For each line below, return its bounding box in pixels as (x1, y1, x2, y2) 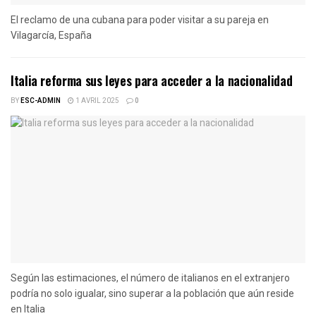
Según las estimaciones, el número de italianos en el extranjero (11, 272, 290, 284)
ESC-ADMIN (20, 95, 61, 106)
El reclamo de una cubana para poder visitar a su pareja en (11, 13, 269, 25)
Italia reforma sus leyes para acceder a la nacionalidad (11, 71, 293, 90)
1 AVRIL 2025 (74, 95, 119, 106)
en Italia (11, 303, 45, 315)
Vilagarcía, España (11, 29, 92, 41)
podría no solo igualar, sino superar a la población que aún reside (11, 287, 294, 299)
